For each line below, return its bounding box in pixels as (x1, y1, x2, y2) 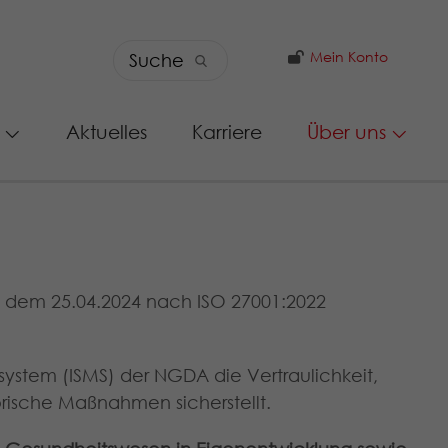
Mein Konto (306, 47, 388, 67)
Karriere (192, 118, 262, 145)
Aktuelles (66, 118, 147, 145)
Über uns (307, 118, 386, 145)
